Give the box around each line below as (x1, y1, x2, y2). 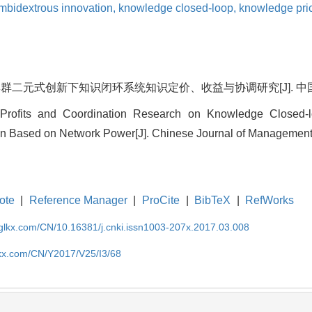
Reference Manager (29, 194, 127, 207)
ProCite (141, 194, 180, 207)
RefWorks (245, 194, 295, 207)
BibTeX (194, 194, 231, 207)
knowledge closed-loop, (118, 2, 239, 15)
